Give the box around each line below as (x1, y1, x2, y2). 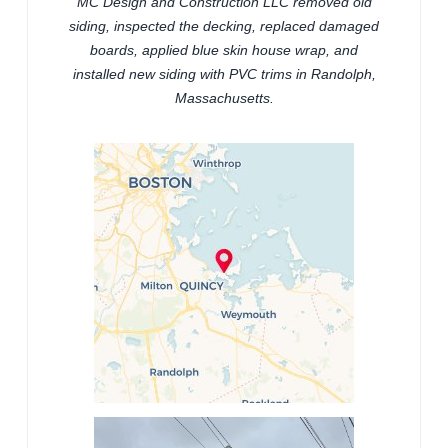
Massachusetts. (174, 90, 274, 107)
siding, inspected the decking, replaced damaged (69, 18, 379, 35)
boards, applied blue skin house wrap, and (90, 42, 358, 59)
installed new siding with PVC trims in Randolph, (72, 66, 376, 83)
